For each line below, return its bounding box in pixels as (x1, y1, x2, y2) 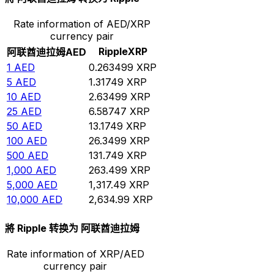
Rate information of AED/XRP (13, 17, 150, 30)
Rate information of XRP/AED (6, 248, 144, 261)
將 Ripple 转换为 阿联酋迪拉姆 (5, 222, 139, 235)
